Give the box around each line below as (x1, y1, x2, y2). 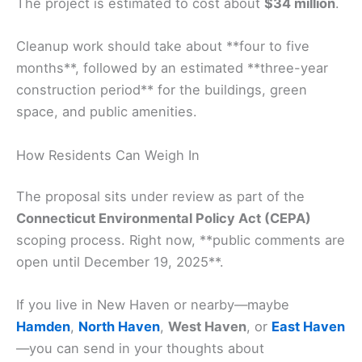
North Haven (78, 318, 160, 335)
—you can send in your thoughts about (16, 340, 264, 357)
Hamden (16, 318, 70, 335)
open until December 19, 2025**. (16, 254, 224, 271)
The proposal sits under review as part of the (16, 188, 305, 205)
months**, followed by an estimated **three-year (16, 60, 328, 77)
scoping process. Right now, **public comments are (16, 232, 345, 249)
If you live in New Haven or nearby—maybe (16, 297, 289, 314)
